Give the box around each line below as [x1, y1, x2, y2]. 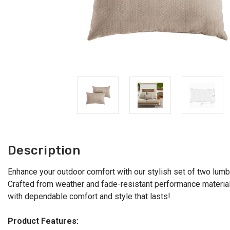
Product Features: [8, 216, 79, 226]
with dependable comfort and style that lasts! [8, 191, 170, 202]
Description [8, 143, 80, 158]
